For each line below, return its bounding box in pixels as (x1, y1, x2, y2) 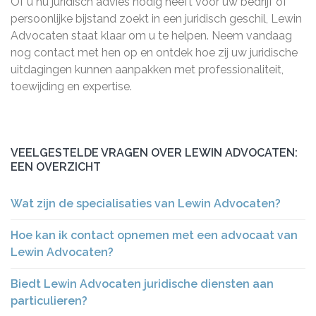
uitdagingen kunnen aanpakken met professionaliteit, (11, 63, 284, 76)
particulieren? (11, 294, 87, 308)
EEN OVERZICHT (11, 160, 101, 174)
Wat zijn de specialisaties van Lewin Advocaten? (11, 197, 281, 210)
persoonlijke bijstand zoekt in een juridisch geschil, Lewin (11, 12, 302, 25)
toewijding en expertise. (11, 80, 132, 93)
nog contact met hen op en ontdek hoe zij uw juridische (11, 46, 298, 59)
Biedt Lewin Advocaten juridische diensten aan (11, 277, 274, 291)
